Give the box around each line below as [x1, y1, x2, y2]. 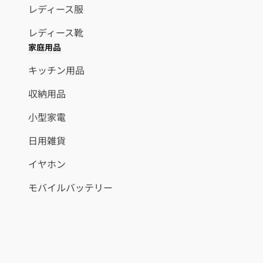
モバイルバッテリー [28, 180, 113, 195]
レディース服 [28, 2, 83, 16]
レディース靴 [28, 25, 83, 40]
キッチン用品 [28, 63, 85, 77]
